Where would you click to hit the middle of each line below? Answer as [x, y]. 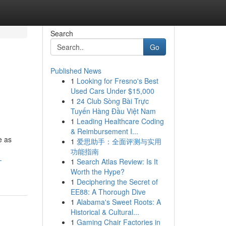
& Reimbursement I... [104, 131]
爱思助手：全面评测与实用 [119, 141]
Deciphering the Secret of [117, 182]
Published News [76, 71]
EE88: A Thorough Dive [108, 192]
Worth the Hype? [97, 172]
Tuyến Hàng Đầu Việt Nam [113, 111]
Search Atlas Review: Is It [117, 161]
